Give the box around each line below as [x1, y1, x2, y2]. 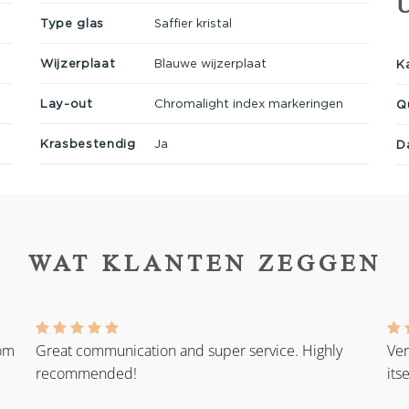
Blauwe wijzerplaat [153, 56, 267, 69]
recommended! [36, 363, 137, 384]
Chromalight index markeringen [153, 96, 343, 110]
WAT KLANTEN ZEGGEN [27, 249, 382, 277]
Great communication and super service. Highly [36, 341, 342, 362]
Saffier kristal [153, 16, 232, 29]
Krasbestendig [40, 136, 136, 150]
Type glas [40, 16, 104, 29]
